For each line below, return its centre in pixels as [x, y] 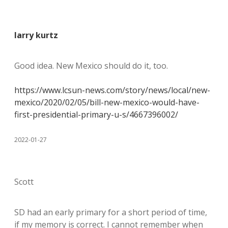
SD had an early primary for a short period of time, [111, 212]
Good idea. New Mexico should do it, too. [91, 66]
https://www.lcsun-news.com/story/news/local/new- [112, 90]
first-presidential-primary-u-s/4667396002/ [96, 115]
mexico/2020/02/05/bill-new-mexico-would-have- [107, 102]
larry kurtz [36, 35]
